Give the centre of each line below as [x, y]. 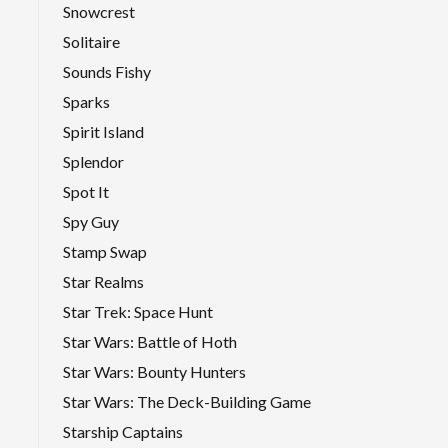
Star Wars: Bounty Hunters [154, 371]
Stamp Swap [105, 251]
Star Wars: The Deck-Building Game [187, 401]
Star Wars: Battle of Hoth [150, 341]
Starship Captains [123, 431]
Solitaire [91, 41]
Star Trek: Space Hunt [138, 311]
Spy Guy [91, 221]
